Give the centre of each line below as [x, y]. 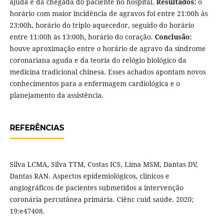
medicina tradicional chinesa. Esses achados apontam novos [108, 72]
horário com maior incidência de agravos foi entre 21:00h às [109, 14]
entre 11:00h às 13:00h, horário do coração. [82, 37]
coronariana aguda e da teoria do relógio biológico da [98, 60]
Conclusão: [173, 37]
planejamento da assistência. [56, 95]
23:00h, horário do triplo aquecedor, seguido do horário [102, 25]
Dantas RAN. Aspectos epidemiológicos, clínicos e [89, 176]
